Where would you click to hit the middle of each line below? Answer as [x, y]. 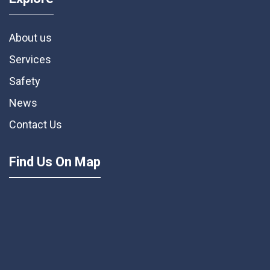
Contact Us [36, 125]
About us [30, 38]
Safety [25, 81]
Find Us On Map [55, 162]
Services [30, 60]
